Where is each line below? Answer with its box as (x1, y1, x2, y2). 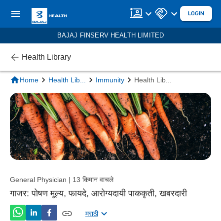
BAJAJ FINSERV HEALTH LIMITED (57, 32, 164, 39)
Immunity (96, 76, 124, 84)
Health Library (22, 52, 71, 61)
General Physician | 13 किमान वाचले (10, 175, 113, 184)
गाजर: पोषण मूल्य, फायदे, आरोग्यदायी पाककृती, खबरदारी (10, 188, 187, 198)
